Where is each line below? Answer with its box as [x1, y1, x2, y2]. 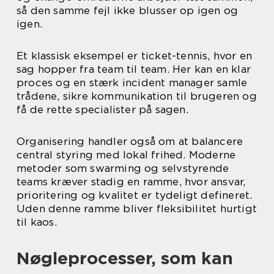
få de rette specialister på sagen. [17, 103, 188, 116]
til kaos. [17, 216, 57, 229]
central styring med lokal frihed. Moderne [17, 149, 236, 161]
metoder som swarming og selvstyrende [17, 162, 229, 175]
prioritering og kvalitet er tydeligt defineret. [17, 189, 253, 202]
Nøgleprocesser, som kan [17, 248, 233, 269]
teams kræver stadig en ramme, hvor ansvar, [17, 176, 246, 188]
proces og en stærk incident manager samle [17, 76, 248, 89]
